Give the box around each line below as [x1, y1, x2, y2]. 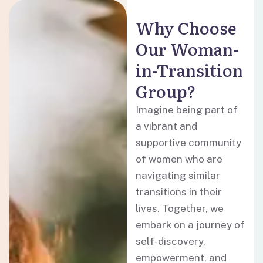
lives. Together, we [136, 203, 224, 214]
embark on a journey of [136, 219, 245, 231]
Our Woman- [136, 36, 239, 61]
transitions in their [136, 186, 222, 198]
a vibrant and [136, 120, 198, 132]
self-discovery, [136, 235, 206, 247]
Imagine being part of [136, 104, 238, 116]
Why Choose [136, 15, 237, 40]
